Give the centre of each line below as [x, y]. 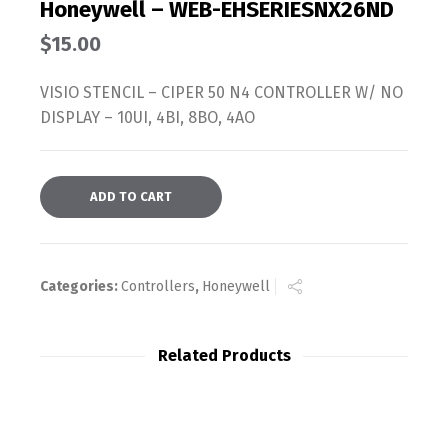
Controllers [158, 286]
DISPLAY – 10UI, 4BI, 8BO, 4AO [147, 117]
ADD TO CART [131, 196]
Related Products [224, 355]
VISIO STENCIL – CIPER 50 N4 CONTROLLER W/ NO [221, 92]
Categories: [80, 286]
